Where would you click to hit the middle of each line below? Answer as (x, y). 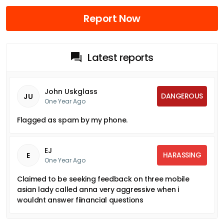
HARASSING (182, 155)
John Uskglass (71, 91)
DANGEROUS (182, 96)
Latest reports (120, 57)
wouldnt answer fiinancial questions (80, 200)
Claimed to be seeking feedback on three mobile (103, 179)
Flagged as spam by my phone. (72, 120)
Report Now (112, 18)
